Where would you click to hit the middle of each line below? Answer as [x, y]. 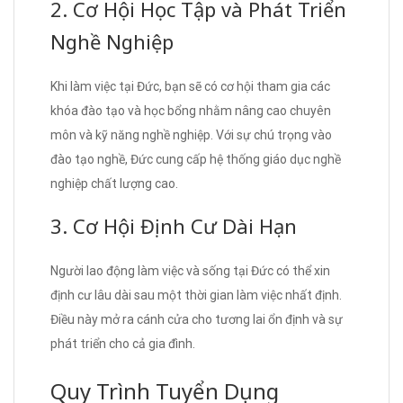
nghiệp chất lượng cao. [114, 183]
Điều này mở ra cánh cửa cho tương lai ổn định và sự [197, 319]
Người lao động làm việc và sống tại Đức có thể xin [190, 270]
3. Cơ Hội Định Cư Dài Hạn [174, 225]
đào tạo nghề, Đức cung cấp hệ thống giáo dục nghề [196, 159]
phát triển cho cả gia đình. [123, 343]
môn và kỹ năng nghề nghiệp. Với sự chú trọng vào [191, 134]
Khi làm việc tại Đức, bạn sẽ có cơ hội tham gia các [190, 86]
